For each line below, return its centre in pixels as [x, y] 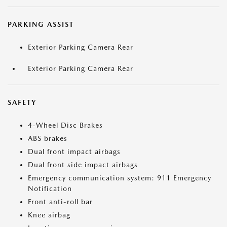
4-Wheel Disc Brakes [65, 125]
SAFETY [22, 102]
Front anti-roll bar [60, 202]
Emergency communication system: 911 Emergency [120, 178]
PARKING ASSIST [41, 24]
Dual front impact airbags [74, 152]
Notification [50, 188]
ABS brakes [48, 138]
